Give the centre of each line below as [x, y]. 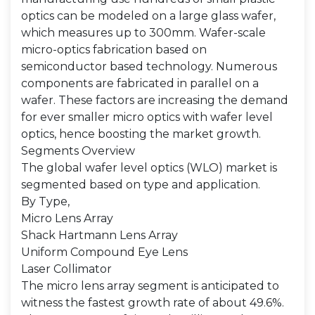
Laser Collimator [66, 269]
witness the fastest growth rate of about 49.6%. [153, 303]
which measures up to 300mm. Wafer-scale [143, 33]
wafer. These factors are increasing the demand [155, 100]
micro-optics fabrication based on [114, 50]
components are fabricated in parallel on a [140, 83]
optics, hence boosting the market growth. [141, 134]
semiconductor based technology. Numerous [149, 66]
